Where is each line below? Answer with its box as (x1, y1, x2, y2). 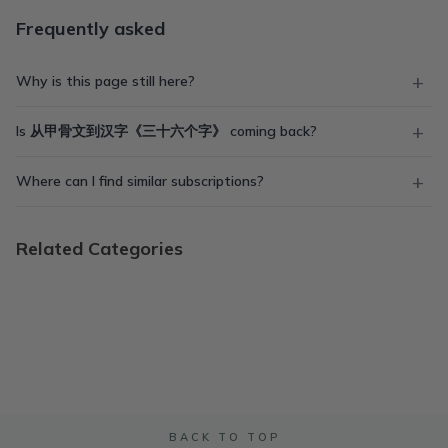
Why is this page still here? (16, 72, 195, 90)
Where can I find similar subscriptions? (16, 172, 264, 190)
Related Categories (16, 237, 183, 260)
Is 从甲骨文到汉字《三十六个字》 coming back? (16, 122, 317, 140)
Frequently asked (16, 17, 165, 40)
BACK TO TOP (168, 430, 280, 444)
